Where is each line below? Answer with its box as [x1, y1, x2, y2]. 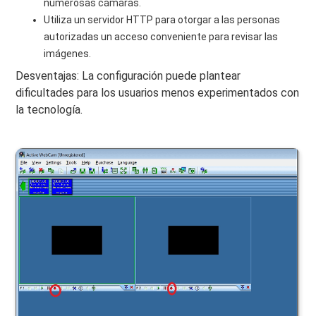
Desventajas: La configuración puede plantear [16, 68, 241, 83]
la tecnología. [16, 102, 83, 116]
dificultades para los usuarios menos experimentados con [16, 85, 300, 99]
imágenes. [44, 47, 92, 59]
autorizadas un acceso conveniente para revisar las [44, 30, 279, 42]
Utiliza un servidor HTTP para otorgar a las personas [44, 13, 281, 25]
